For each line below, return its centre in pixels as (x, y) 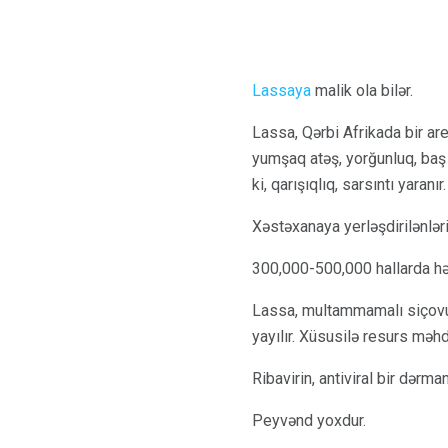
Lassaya (281, 91)
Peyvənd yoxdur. (309, 421)
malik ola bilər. (362, 91)
